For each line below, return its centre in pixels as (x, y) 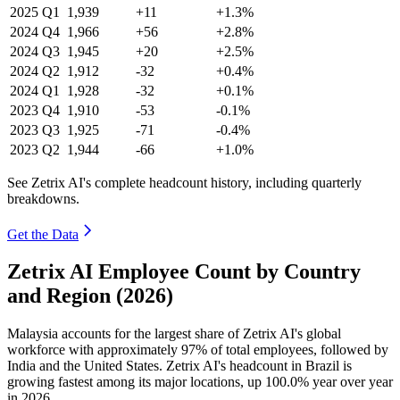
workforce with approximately (94, 350)
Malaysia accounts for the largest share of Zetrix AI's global (174, 334)
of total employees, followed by (298, 350)
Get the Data (43, 234)
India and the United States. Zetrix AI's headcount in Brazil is (179, 366)
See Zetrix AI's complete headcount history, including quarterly (184, 182)
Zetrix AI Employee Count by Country (184, 272)
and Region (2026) (90, 296)
